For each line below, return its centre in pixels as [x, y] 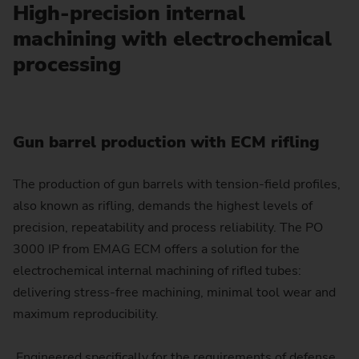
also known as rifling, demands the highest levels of [163, 206]
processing [70, 64]
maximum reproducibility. [87, 315]
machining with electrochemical [172, 38]
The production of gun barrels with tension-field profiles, [177, 185]
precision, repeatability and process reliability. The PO [168, 228]
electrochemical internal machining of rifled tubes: [157, 271]
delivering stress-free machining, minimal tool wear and [174, 293]
